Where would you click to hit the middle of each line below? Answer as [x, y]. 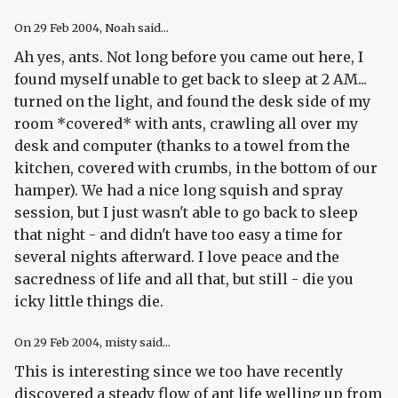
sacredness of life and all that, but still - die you [184, 279]
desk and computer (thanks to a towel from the [182, 145]
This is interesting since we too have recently [179, 371]
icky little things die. [89, 301]
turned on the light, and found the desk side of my [192, 101]
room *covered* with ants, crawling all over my [186, 123]
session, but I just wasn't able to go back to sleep [186, 212]
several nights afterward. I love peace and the [177, 256]
